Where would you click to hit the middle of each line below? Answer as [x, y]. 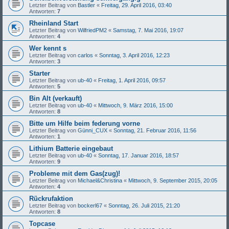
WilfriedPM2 [92, 30]
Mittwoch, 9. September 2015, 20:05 [173, 181]
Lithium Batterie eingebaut [71, 149]
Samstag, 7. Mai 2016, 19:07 [148, 30]
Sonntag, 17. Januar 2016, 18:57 [139, 156]
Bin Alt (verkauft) [55, 99]
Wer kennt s [48, 49]
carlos [85, 55]
